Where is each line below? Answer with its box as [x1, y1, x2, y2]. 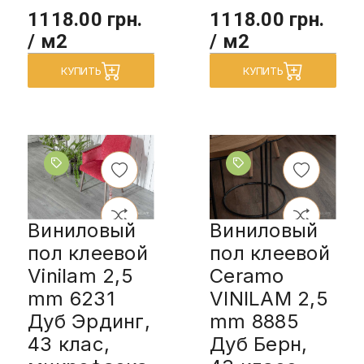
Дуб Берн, [210, 331, 308, 356]
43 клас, [28, 331, 110, 356]
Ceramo [210, 263, 284, 288]
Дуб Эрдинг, [28, 309, 150, 333]
